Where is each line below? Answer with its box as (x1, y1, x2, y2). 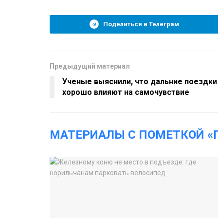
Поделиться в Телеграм (103, 20, 179, 28)
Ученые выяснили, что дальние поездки (62, 76, 217, 86)
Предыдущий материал (50, 62, 130, 70)
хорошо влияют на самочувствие (62, 87, 189, 97)
